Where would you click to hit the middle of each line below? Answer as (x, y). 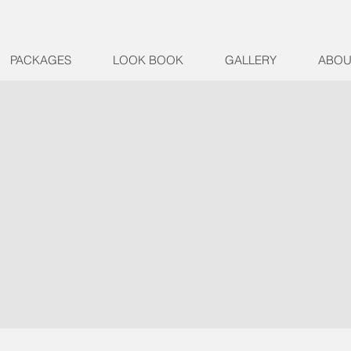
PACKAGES (41, 60)
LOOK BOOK (148, 60)
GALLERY (251, 60)
